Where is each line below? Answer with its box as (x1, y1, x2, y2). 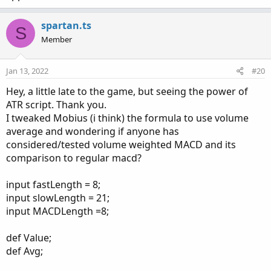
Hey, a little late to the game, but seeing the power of (6, 85, 248, 98)
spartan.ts (41, 19, 91, 32)
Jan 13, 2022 (6, 65, 48, 76)
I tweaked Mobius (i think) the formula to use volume (6, 111, 249, 125)
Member (41, 34, 72, 45)
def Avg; (6, 244, 43, 258)
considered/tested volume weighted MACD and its (6, 138, 236, 151)
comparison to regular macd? (6, 151, 142, 165)
